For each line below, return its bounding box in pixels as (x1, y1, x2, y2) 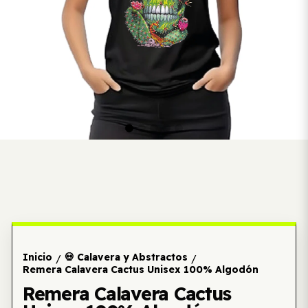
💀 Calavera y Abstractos (64, 251, 188, 263)
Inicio (22, 251, 52, 263)
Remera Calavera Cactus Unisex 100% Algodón (22, 263, 258, 276)
